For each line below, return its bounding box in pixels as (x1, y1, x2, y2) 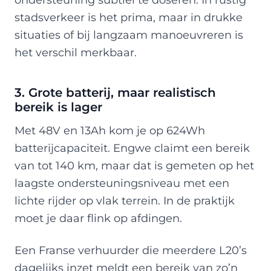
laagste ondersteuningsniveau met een (15, 176, 229, 189)
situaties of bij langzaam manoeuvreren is (15, 28, 243, 41)
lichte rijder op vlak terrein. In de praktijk (15, 194, 235, 207)
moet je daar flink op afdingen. (15, 211, 182, 224)
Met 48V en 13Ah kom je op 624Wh (15, 123, 205, 137)
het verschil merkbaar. (15, 45, 137, 59)
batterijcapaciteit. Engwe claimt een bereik (15, 141, 250, 154)
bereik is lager (15, 99, 102, 114)
